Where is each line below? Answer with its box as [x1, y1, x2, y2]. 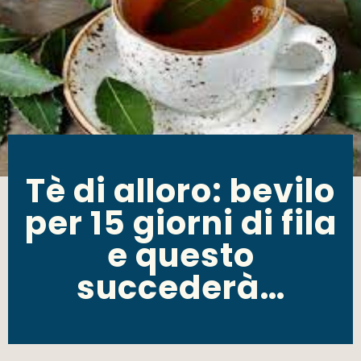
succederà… [76, 265, 285, 311]
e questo [106, 233, 255, 279]
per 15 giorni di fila [24, 201, 337, 247]
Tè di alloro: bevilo [26, 168, 335, 214]
